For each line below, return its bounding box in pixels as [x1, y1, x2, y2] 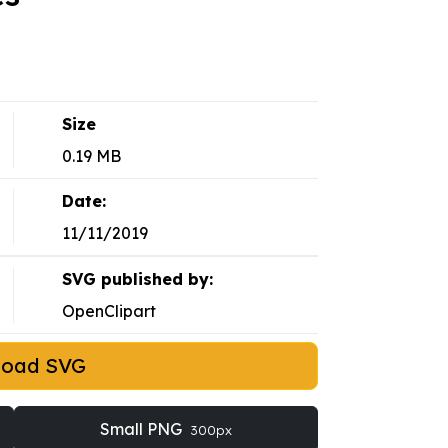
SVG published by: [61, 269, 213, 290]
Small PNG [99, 419, 186, 440]
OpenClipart [61, 301, 156, 322]
